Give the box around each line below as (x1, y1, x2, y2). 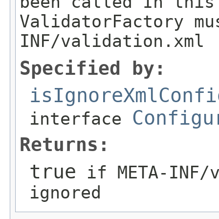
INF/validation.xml (20, 31, 204, 51)
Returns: (20, 134, 109, 156)
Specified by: (20, 58, 166, 80)
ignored (29, 183, 101, 203)
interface (29, 109, 132, 129)
